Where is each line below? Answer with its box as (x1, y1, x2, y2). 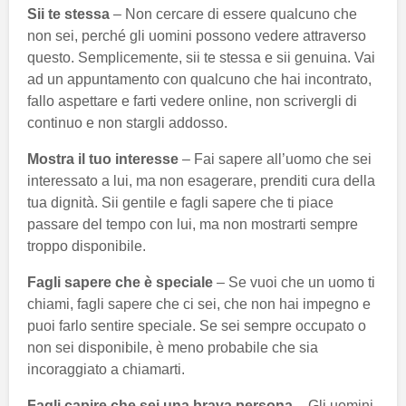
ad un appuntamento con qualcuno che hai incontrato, (27, 72, 372, 88)
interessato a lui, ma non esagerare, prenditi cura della (27, 173, 375, 189)
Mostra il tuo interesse (27, 151, 179, 168)
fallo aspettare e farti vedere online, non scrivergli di (27, 93, 357, 110)
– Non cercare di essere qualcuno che (110, 6, 357, 23)
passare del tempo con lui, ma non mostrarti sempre (27, 217, 358, 233)
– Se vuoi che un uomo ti (213, 275, 375, 291)
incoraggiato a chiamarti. (27, 362, 185, 378)
